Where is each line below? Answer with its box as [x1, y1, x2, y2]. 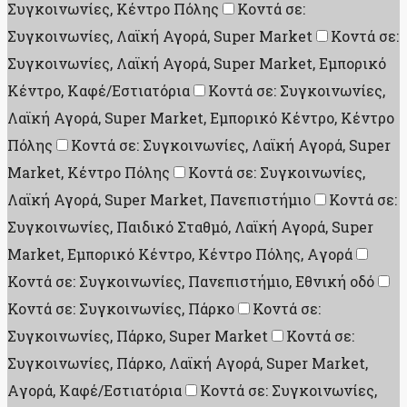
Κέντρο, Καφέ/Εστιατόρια [7, 81, 190, 101]
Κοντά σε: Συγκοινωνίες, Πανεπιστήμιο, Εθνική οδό [7, 272, 374, 292]
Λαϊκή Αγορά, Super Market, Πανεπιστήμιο [7, 190, 311, 210]
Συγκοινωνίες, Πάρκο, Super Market [7, 326, 268, 346]
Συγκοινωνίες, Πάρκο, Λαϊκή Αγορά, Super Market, [7, 353, 368, 373]
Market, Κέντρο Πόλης [7, 163, 170, 183]
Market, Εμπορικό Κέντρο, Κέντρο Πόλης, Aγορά [7, 244, 352, 264]
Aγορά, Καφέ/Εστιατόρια [7, 381, 182, 401]
